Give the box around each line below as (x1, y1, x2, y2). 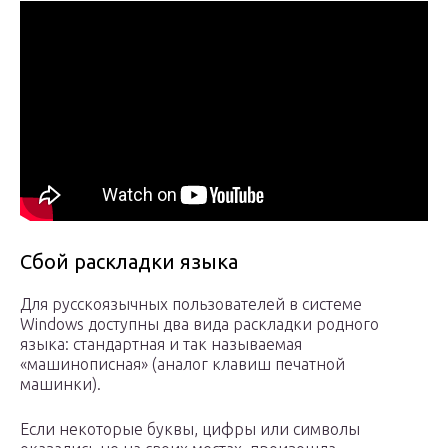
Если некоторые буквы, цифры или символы (20, 420, 360, 439)
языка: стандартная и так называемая (20, 335, 302, 354)
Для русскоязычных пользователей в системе (20, 295, 362, 314)
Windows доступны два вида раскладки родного (20, 315, 379, 334)
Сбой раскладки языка (20, 250, 238, 274)
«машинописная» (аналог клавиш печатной (20, 355, 345, 374)
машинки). (20, 375, 101, 394)
